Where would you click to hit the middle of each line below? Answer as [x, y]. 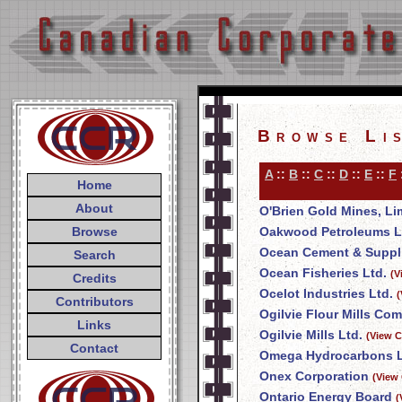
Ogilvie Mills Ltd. [311, 335]
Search [94, 255]
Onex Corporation [314, 376]
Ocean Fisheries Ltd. [323, 273]
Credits [94, 278]
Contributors [94, 301]
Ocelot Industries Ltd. [326, 294]
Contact [94, 348]
